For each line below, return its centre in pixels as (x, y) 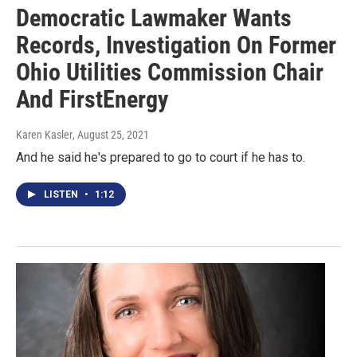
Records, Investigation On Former (176, 45)
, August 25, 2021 (111, 135)
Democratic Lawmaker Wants (154, 18)
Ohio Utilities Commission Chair (170, 73)
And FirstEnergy (92, 100)
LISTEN (62, 195)
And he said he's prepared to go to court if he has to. (161, 158)
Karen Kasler (44, 135)
